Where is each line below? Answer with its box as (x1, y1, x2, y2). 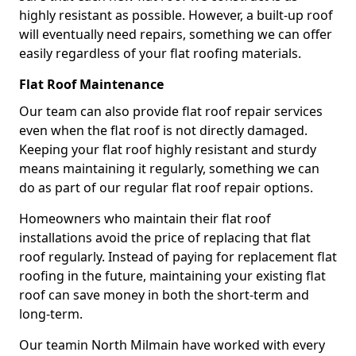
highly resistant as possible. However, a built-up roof (19, 6, 333, 24)
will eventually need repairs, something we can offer (19, 25, 332, 43)
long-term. (19, 305, 83, 323)
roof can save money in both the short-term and (19, 286, 309, 304)
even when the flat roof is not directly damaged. (19, 122, 308, 139)
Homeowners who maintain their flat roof (19, 210, 271, 227)
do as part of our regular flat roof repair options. (19, 179, 313, 196)
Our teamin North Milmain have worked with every (19, 336, 325, 354)
